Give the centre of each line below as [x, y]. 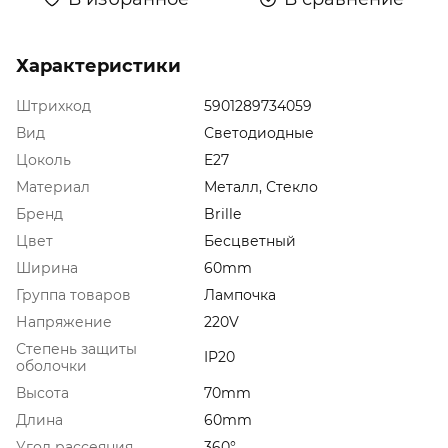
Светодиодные [259, 132]
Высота [42, 392]
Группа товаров [73, 294]
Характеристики [98, 65]
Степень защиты [76, 348]
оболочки [51, 365]
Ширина [47, 267]
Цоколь [43, 159]
